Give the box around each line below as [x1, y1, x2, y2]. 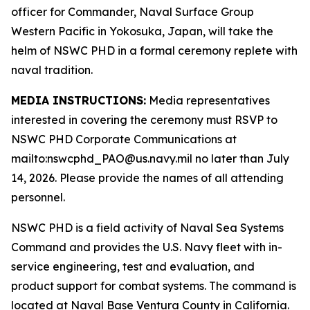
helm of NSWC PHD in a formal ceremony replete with [11, 44, 298, 57]
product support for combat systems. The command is [11, 279, 296, 293]
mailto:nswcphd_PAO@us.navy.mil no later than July [11, 152, 289, 165]
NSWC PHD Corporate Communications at [11, 132, 237, 146]
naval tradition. [11, 63, 93, 77]
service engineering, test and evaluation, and [11, 259, 255, 273]
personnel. [11, 190, 65, 204]
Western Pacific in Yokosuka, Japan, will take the [11, 24, 273, 38]
